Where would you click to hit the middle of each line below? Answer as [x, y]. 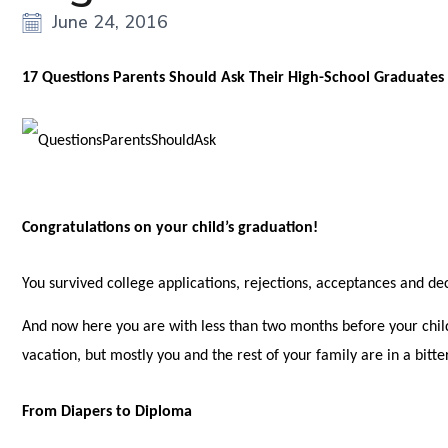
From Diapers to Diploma [107, 411]
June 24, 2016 [110, 22]
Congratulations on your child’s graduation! [170, 228]
